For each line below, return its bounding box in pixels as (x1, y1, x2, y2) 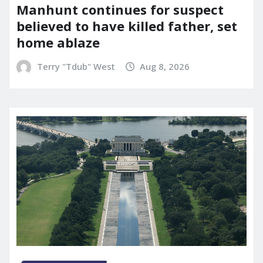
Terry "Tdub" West (36, 60, 115, 72)
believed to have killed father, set (16, 16, 237, 35)
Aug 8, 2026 (140, 60, 190, 72)
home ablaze (16, 33, 100, 51)
